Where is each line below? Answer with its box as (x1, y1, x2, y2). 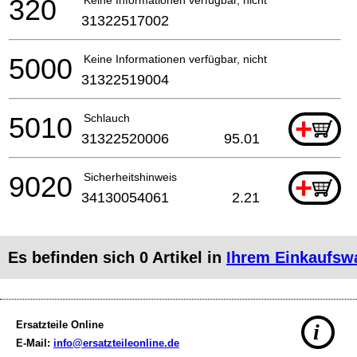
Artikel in (148, 248, 226, 266)
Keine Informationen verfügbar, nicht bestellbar (84, 52, 320, 65)
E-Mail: (16, 336, 53, 349)
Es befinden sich (8, 248, 139, 266)
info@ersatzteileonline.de (53, 336, 179, 349)
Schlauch (84, 111, 130, 124)
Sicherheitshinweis (84, 170, 177, 183)
